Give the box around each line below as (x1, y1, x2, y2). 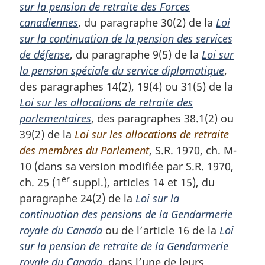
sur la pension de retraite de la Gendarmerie (20, 238, 228, 253)
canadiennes (20, 15, 78, 30)
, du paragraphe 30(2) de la (78, 15, 216, 30)
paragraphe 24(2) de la (20, 190, 135, 205)
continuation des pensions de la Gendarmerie (20, 206, 232, 221)
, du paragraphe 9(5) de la (70, 47, 202, 62)
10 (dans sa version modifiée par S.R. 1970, (20, 159, 234, 173)
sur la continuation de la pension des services (20, 31, 232, 46)
